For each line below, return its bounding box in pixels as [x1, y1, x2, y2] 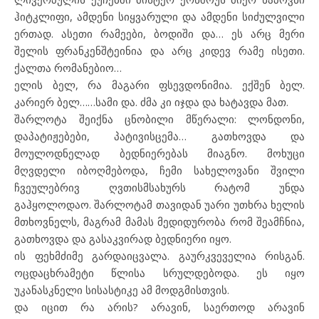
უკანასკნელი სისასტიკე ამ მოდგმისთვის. [14, 282, 229, 297]
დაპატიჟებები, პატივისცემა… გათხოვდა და [14, 128, 305, 143]
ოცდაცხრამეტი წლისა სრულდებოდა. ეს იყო [14, 265, 305, 280]
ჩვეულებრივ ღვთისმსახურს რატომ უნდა [14, 179, 305, 194]
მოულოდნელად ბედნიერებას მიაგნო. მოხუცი [14, 145, 305, 160]
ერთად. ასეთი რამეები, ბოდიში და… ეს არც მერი [14, 26, 305, 41]
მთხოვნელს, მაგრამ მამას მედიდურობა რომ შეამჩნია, [14, 214, 305, 229]
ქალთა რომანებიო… [14, 60, 122, 75]
